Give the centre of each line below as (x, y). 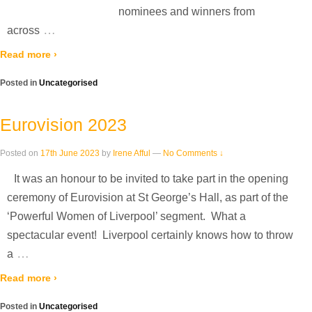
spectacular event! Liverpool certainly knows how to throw (150, 235)
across (23, 30)
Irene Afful (132, 154)
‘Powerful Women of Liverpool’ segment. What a (126, 216)
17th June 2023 (70, 154)
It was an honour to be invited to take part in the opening (151, 178)
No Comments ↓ (193, 154)
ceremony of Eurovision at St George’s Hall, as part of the (148, 197)
